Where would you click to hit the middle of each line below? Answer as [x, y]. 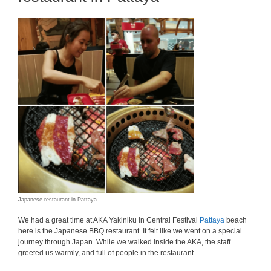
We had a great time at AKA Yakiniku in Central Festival [109, 220]
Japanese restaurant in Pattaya [57, 200]
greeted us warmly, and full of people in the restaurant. [107, 253]
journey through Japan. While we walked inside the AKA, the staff [124, 242]
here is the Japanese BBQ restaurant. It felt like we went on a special [130, 231]
